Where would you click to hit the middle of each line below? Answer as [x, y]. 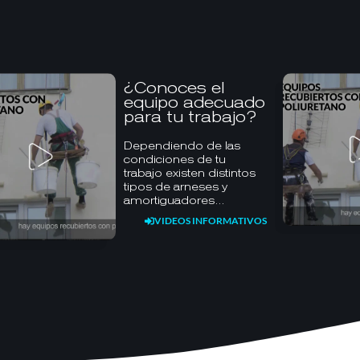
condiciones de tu [175, 159]
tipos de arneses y [176, 186]
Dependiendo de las [182, 145]
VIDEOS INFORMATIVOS [210, 220]
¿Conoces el [174, 88]
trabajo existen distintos [190, 173]
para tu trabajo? [190, 117]
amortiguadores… [175, 200]
